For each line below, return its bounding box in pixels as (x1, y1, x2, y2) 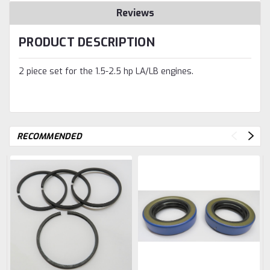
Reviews (116, 6, 154, 19)
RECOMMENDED (17, 130, 82, 142)
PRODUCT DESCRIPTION (19, 34, 155, 51)
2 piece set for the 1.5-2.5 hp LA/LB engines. (19, 65, 193, 77)
